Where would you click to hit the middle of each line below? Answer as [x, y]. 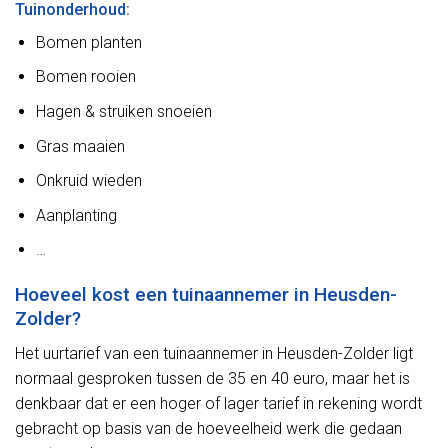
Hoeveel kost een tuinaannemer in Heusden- [206, 295]
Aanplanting [76, 215]
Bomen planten [88, 42]
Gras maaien [80, 146]
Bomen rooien [85, 77]
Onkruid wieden [88, 181]
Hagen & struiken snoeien [123, 111]
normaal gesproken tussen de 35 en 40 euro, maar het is [212, 378]
